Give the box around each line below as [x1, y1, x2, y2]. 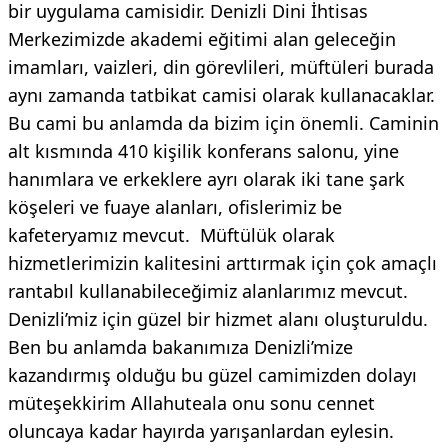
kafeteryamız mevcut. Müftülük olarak [8, 222, 335, 247]
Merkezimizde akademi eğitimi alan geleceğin [8, 26, 396, 51]
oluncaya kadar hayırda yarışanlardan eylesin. [8, 418, 394, 443]
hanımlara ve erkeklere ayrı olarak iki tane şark [8, 166, 405, 191]
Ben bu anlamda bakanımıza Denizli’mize [8, 334, 353, 359]
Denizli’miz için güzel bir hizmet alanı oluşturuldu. [8, 306, 428, 331]
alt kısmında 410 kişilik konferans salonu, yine [8, 138, 399, 163]
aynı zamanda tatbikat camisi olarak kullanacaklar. [8, 82, 435, 107]
